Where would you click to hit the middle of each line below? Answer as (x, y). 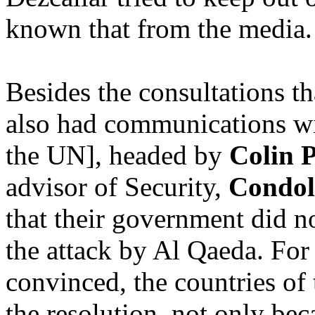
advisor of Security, (117, 187)
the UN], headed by (117, 155)
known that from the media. (159, 28)
